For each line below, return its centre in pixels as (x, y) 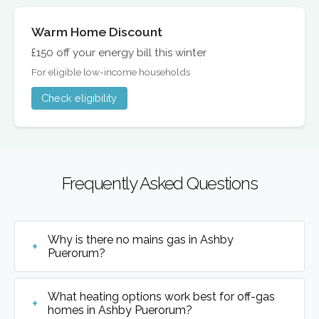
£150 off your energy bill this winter (119, 53)
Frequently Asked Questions (159, 183)
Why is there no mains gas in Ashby (141, 239)
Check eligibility (79, 98)
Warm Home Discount (97, 32)
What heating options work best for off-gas (162, 296)
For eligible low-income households (111, 72)
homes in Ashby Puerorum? (120, 310)
